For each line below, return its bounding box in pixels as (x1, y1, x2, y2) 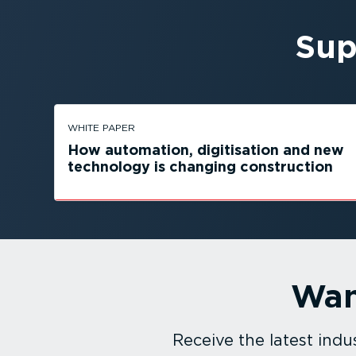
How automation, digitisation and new (68, 141, 344, 159)
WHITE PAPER (68, 122, 135, 134)
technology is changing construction (68, 158, 333, 176)
